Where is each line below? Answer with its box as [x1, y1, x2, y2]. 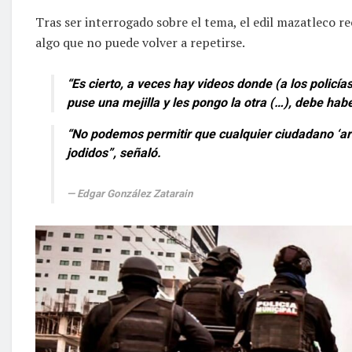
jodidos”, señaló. [67, 145, 161, 160]
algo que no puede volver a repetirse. [35, 33, 245, 51]
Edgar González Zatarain [77, 187, 192, 200]
